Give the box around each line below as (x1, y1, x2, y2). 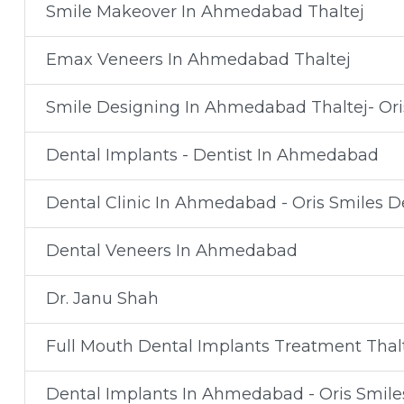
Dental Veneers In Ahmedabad (45, 241, 298, 261)
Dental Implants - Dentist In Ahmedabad (45, 145, 379, 165)
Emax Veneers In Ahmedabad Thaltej (45, 50, 351, 69)
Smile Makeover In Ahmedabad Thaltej (45, 2, 364, 22)
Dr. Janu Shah (45, 289, 159, 308)
